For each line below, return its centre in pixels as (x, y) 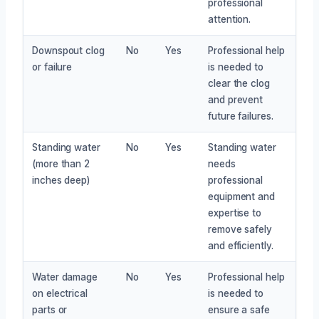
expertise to (235, 213)
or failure (52, 67)
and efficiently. (241, 245)
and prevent (236, 99)
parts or (50, 309)
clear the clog (239, 83)
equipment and (241, 196)
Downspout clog (68, 50)
